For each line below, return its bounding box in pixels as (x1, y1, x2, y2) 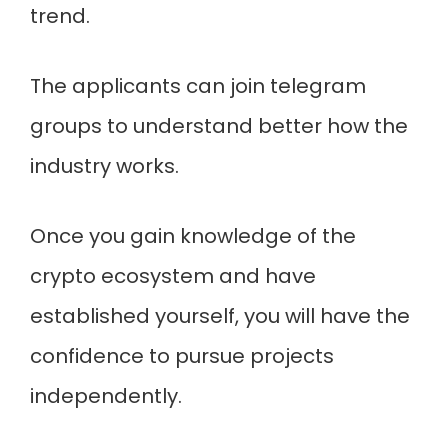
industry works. (30, 152, 179, 180)
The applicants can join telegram (30, 72, 366, 100)
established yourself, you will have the (30, 302, 410, 330)
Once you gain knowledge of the (30, 222, 356, 250)
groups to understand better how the (30, 112, 408, 140)
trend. (30, 2, 95, 30)
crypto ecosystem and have (30, 262, 316, 290)
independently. (30, 382, 182, 410)
